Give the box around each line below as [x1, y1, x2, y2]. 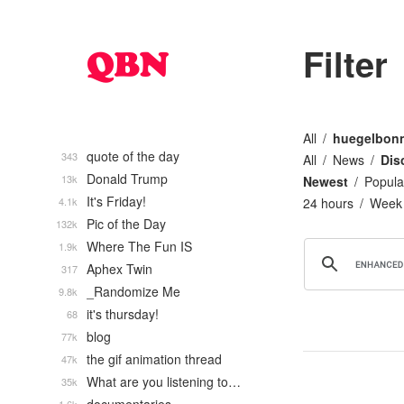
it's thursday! [87, 305, 159, 323]
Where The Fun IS [87, 237, 192, 255]
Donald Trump [87, 170, 168, 188]
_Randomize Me [87, 282, 180, 300]
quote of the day [87, 147, 179, 165]
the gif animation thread [87, 350, 222, 368]
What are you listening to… [87, 372, 241, 390]
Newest [303, 172, 348, 190]
